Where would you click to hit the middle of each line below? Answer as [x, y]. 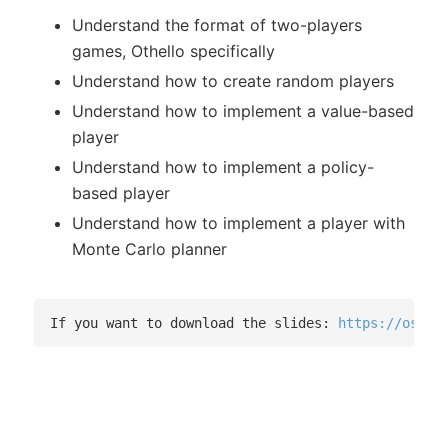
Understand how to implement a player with [238, 223]
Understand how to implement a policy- [223, 167]
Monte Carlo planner [149, 249]
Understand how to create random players [233, 81]
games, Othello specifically [173, 51]
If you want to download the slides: [194, 323]
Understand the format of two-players [217, 25]
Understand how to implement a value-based [243, 111]
